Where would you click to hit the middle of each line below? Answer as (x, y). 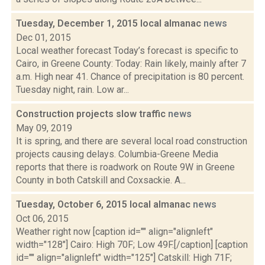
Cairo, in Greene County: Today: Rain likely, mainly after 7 (131, 64)
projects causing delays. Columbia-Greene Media (117, 154)
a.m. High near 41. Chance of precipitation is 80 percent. (130, 77)
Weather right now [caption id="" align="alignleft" (114, 232)
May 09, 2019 (44, 128)
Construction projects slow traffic (92, 114)
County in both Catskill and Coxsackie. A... (101, 180)
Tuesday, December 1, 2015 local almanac (110, 23)
